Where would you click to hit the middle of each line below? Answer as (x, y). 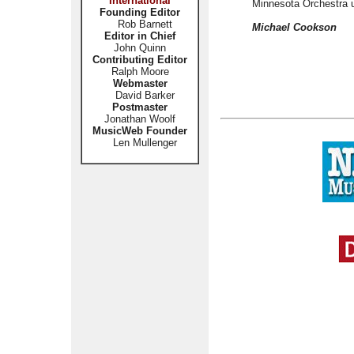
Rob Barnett (145, 24)
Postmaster (140, 107)
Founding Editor (140, 12)
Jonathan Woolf (140, 119)
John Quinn (140, 48)
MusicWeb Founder (140, 131)
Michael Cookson (294, 27)
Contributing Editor (140, 60)
